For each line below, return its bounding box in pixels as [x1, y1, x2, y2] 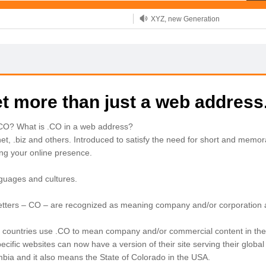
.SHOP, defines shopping [151, 34, 231, 42]
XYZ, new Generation [151, 14, 220, 23]
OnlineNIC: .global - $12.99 [151, 53, 239, 62]
